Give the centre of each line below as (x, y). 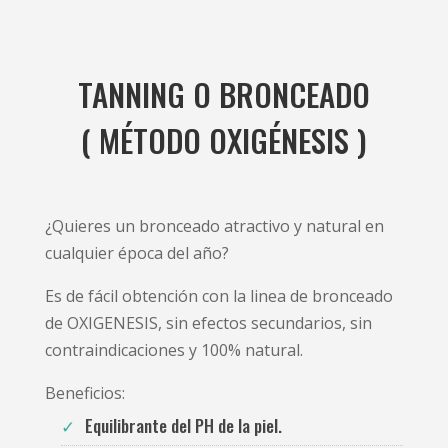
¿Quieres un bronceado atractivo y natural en (214, 226)
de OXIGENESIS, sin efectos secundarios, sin (208, 323)
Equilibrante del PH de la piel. (183, 426)
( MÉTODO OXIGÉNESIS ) (224, 140)
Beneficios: (84, 393)
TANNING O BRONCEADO (224, 94)
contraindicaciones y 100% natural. (173, 350)
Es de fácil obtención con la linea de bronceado (218, 296)
